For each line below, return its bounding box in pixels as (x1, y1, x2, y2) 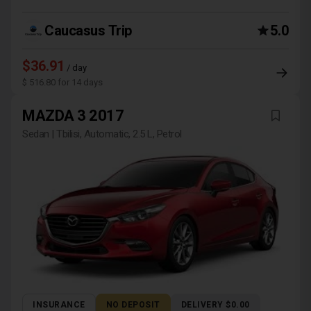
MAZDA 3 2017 (22, 107, 124, 124)
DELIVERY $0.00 (180, 300, 250, 310)
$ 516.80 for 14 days (22, 77, 103, 87)
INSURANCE (33, 300, 85, 310)
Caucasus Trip (44, 22, 132, 39)
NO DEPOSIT (106, 300, 160, 310)
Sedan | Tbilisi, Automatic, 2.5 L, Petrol (22, 128, 182, 140)
